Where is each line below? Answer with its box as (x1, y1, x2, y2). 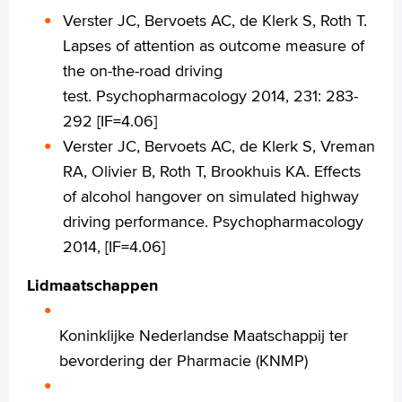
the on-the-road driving (63, 59, 223, 82)
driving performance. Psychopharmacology (63, 210, 363, 232)
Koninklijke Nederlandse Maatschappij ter (59, 324, 348, 346)
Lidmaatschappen (27, 274, 158, 297)
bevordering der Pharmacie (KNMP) (59, 349, 308, 371)
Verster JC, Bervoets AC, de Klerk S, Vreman (63, 135, 375, 157)
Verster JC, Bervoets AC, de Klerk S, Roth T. (63, 9, 367, 31)
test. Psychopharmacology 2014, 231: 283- (63, 84, 358, 107)
